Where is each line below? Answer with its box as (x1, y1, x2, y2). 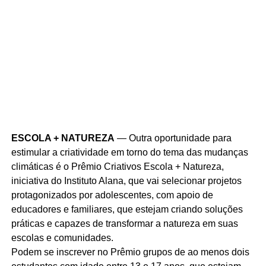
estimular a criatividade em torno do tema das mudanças (11, 147, 248, 157)
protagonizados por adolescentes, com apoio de (11, 189, 213, 200)
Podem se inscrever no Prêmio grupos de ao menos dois (11, 246, 249, 257)
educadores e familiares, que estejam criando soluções (11, 204, 243, 214)
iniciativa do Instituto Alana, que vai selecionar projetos (11, 175, 242, 186)
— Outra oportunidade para (114, 132, 232, 143)
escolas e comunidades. (11, 232, 113, 243)
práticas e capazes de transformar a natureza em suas (11, 218, 238, 229)
